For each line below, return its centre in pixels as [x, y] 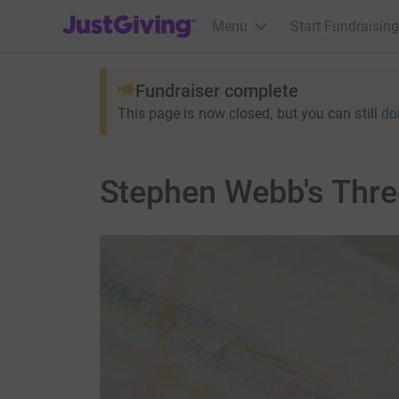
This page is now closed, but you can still [247, 114]
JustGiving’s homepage [135, 15]
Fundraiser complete [216, 91]
